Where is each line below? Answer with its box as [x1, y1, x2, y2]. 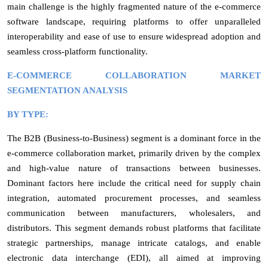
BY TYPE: [7, 109, 48, 119]
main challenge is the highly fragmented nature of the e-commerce [7, 1, 261, 11]
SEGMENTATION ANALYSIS [7, 85, 127, 95]
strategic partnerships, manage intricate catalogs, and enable [7, 237, 261, 248]
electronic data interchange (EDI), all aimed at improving [7, 252, 261, 263]
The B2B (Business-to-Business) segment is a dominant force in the [7, 133, 261, 143]
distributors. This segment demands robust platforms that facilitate [7, 223, 261, 233]
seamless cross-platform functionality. [7, 46, 148, 56]
